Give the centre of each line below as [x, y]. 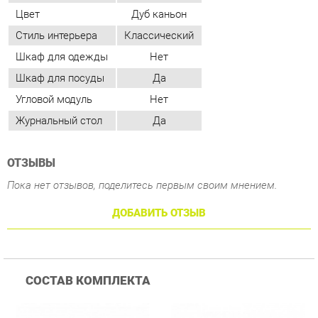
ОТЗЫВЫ [30, 79]
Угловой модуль [52, 19]
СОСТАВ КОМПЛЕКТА [84, 193]
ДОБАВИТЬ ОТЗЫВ [153, 128]
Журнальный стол [57, 39]
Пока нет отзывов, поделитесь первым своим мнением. [136, 101]
